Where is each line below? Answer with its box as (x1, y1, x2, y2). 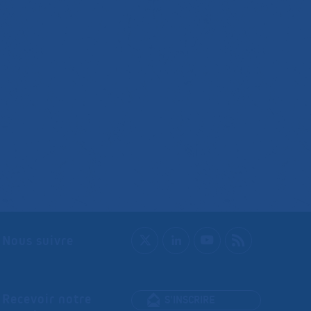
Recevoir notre (1, 290, 92, 305)
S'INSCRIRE (165, 294, 216, 306)
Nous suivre (1, 233, 74, 248)
